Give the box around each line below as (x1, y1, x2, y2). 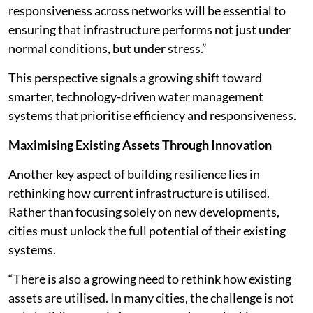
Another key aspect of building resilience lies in (8, 166, 260, 182)
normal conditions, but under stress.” (8, 41, 207, 56)
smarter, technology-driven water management (8, 89, 263, 104)
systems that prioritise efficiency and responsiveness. (8, 108, 296, 123)
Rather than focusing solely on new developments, (8, 204, 279, 219)
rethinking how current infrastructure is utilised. (8, 185, 270, 201)
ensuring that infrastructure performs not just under (8, 22, 291, 37)
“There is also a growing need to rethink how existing (8, 271, 291, 286)
